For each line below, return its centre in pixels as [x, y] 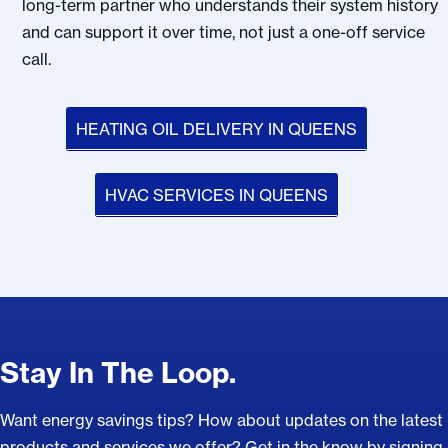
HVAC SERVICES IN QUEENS [216, 194]
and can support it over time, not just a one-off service [224, 32]
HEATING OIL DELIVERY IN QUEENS [216, 129]
